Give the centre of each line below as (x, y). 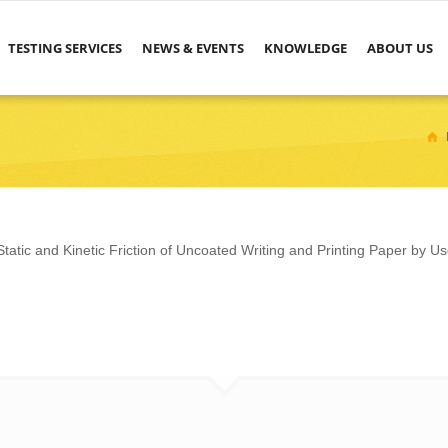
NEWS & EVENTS (193, 48)
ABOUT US (400, 48)
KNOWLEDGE (306, 48)
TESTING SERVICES (65, 48)
